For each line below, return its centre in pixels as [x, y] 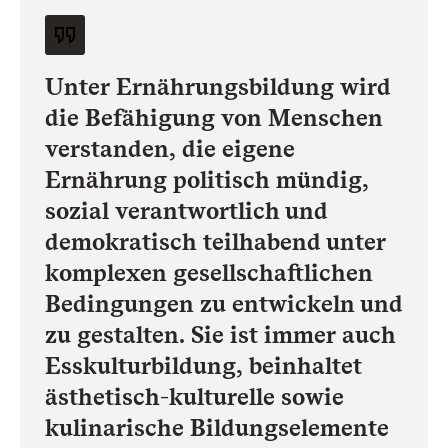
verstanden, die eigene [170, 149]
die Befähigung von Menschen [214, 118]
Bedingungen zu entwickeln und [224, 304]
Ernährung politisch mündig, [207, 180]
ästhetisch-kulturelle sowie [194, 397]
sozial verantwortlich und [186, 211]
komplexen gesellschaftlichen [209, 273]
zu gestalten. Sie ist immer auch [220, 335]
